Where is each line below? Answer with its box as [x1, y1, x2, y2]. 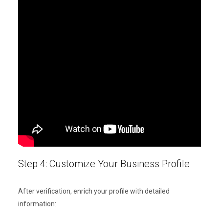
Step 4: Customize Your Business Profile [18, 158, 190, 170]
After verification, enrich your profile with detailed [18, 187, 170, 196]
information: [18, 200, 56, 208]
